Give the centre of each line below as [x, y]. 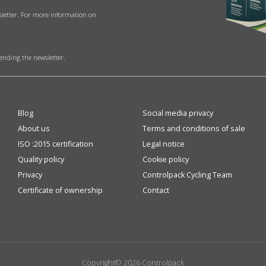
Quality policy [41, 160]
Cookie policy [166, 160]
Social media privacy [178, 113]
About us [34, 129]
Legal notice [164, 144]
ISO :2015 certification [56, 144]
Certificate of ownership [60, 191]
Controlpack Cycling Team [187, 175]
